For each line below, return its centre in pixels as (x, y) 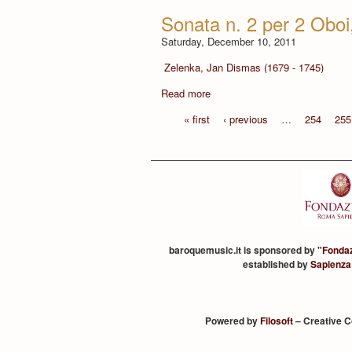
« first (196, 119)
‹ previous (245, 119)
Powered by (232, 321)
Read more (186, 93)
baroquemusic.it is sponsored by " (246, 250)
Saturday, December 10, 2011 (229, 41)
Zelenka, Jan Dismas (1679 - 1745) (244, 67)
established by (276, 264)
